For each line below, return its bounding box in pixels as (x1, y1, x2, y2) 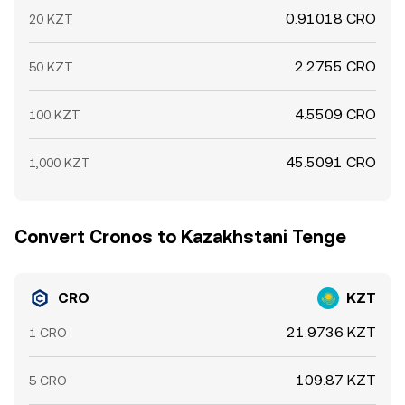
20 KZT (29, 12, 73, 26)
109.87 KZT (296, 372, 376, 389)
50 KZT (29, 60, 73, 74)
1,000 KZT (29, 155, 90, 170)
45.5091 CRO (286, 154, 376, 171)
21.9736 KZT (287, 324, 376, 341)
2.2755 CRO (295, 58, 376, 75)
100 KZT (29, 108, 80, 122)
